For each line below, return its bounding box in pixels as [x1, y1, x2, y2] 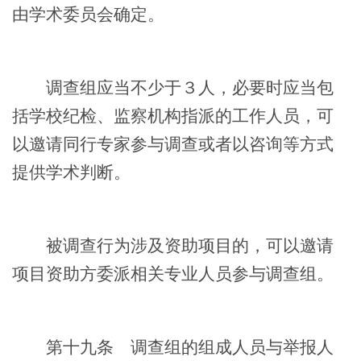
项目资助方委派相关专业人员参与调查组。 [12, 264, 334, 283]
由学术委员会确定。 [12, 5, 164, 23]
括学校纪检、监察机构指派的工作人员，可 [12, 106, 334, 125]
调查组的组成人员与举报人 [114, 338, 334, 356]
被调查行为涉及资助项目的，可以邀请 [12, 236, 334, 255]
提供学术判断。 [12, 163, 131, 181]
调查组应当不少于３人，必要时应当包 [12, 78, 334, 97]
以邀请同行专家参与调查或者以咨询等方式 [12, 135, 334, 153]
